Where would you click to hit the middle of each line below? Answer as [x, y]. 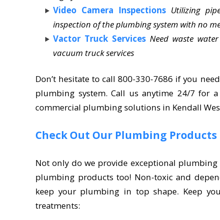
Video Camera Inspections [110, 10]
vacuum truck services [94, 53]
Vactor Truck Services [99, 38]
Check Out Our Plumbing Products [126, 135]
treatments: [58, 205]
